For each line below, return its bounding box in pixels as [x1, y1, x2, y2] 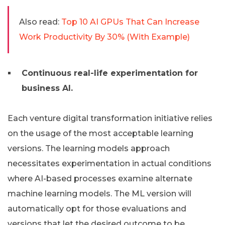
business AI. [22, 83, 73, 93]
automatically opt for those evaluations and [8, 204, 186, 214]
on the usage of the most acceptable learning [8, 129, 193, 139]
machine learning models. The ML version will [8, 189, 191, 199]
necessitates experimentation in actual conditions [8, 159, 211, 169]
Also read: [19, 17, 59, 27]
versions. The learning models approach [8, 144, 170, 154]
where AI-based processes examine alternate [8, 174, 192, 184]
